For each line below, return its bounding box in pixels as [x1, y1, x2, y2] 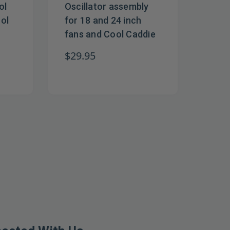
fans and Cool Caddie [64, 29, 156, 40]
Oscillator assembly [64, 1, 149, 12]
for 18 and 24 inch [64, 15, 142, 26]
